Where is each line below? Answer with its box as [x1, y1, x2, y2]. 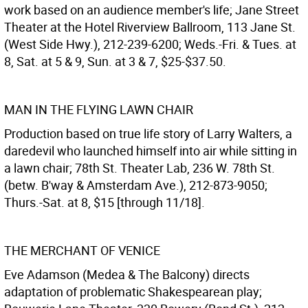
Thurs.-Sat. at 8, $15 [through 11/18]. [4, 194, 205, 210]
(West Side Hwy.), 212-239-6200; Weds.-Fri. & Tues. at [4, 36, 296, 52]
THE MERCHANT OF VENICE [4, 242, 160, 258]
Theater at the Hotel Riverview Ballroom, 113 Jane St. [4, 19, 296, 35]
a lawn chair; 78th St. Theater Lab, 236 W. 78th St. [4, 159, 275, 176]
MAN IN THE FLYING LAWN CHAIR [4, 101, 193, 118]
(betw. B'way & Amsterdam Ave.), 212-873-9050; [4, 177, 267, 193]
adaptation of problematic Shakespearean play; [4, 283, 262, 300]
